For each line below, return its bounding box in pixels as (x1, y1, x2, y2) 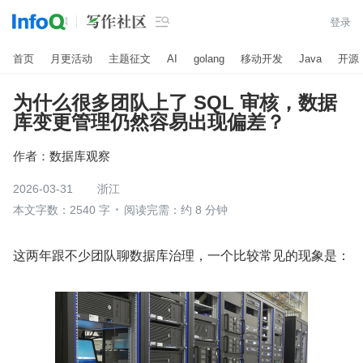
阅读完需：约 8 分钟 (124, 203, 228, 216)
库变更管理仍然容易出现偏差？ (13, 111, 285, 133)
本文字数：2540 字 (13, 203, 110, 216)
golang (194, 52, 224, 65)
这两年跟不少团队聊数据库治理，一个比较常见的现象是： (13, 246, 350, 264)
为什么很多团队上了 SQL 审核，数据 (13, 92, 337, 113)
